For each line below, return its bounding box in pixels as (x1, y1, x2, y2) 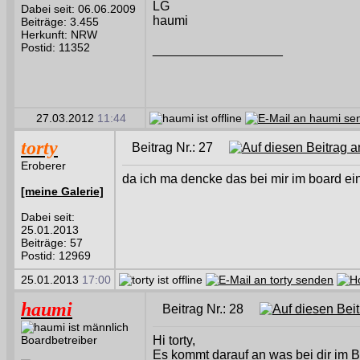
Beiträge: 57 (21, 236, 83, 249)
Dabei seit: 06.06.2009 (21, 2, 136, 15)
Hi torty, (153, 333, 195, 347)
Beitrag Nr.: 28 (162, 302, 260, 316)
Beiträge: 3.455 (21, 15, 99, 28)
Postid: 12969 (21, 249, 91, 262)
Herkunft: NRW (21, 28, 97, 41)
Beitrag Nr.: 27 (132, 141, 229, 154)
